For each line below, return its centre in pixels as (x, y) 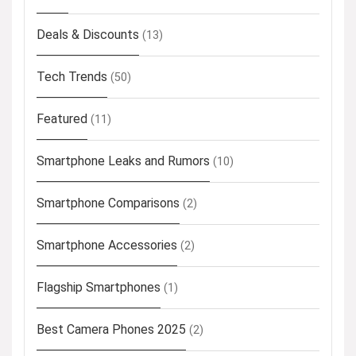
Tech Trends (72, 77)
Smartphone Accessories (107, 245)
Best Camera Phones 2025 (111, 329)
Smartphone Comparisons (108, 203)
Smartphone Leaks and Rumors (123, 161)
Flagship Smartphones (99, 287)
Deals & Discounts (88, 35)
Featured (62, 119)
